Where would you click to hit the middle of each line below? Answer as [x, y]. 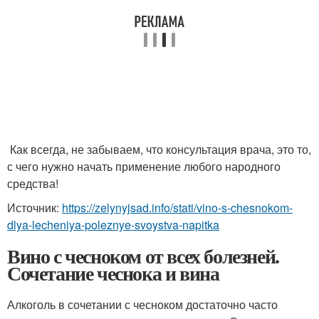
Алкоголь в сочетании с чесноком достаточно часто [142, 304]
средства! [33, 183]
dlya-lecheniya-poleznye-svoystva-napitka [113, 224]
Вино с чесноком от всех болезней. [143, 256]
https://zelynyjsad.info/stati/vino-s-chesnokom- [177, 207]
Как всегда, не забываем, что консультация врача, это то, [159, 149]
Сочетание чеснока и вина [113, 273]
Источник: [35, 207]
